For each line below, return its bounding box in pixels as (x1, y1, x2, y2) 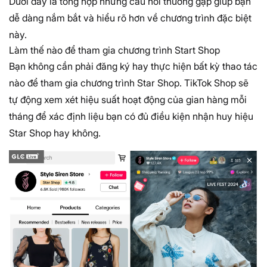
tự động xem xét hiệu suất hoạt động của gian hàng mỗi (9, 94, 247, 106)
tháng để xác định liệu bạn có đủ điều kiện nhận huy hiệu (9, 110, 253, 123)
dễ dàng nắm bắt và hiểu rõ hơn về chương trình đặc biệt (9, 12, 252, 24)
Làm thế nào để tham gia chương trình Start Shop (9, 44, 220, 57)
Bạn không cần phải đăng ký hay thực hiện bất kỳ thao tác (9, 60, 257, 73)
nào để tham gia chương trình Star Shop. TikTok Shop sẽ (9, 77, 249, 89)
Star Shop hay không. (9, 127, 101, 139)
